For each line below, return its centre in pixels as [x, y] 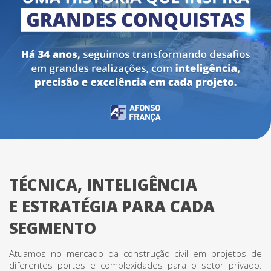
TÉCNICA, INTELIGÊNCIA [103, 184]
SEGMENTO [53, 228]
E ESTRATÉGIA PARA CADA [112, 206]
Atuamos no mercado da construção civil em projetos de [135, 253]
